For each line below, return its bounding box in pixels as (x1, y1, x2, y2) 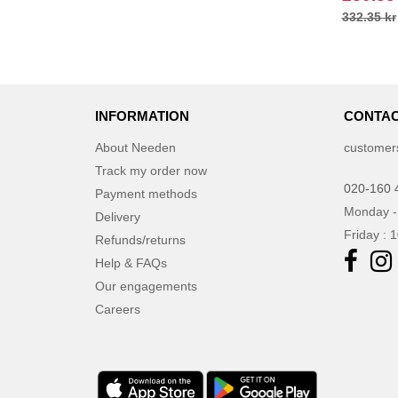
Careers (95, 302, 140, 316)
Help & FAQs (95, 256, 167, 270)
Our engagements (95, 279, 197, 293)
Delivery (95, 210, 140, 224)
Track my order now (95, 163, 207, 178)
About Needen (95, 140, 176, 155)
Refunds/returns (95, 233, 186, 247)
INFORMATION (95, 108, 189, 123)
